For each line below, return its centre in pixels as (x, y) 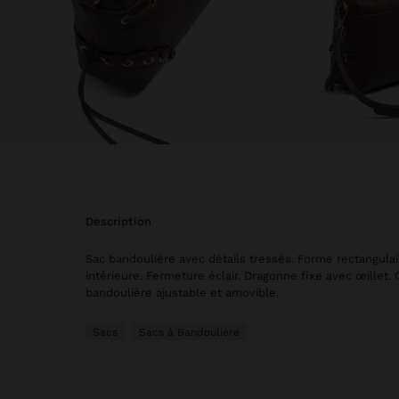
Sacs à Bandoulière (189, 333)
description (122, 222)
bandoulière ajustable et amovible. (182, 293)
